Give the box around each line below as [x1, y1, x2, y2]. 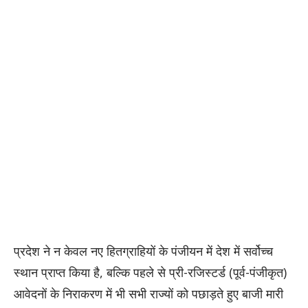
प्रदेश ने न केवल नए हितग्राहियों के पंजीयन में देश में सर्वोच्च [14, 242, 273, 259]
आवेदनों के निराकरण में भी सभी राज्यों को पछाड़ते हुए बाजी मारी [14, 285, 283, 302]
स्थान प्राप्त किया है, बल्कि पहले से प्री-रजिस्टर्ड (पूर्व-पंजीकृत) [14, 263, 287, 280]
